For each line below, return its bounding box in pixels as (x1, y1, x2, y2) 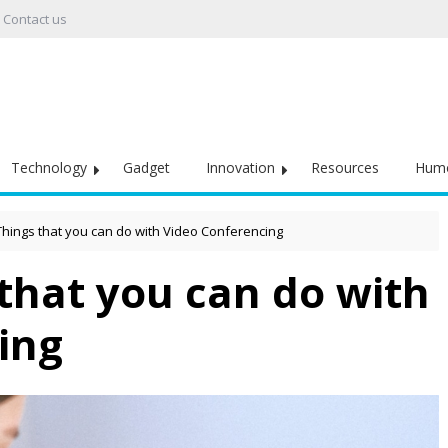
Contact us (3, 10, 67, 28)
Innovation (206, 158, 275, 177)
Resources (311, 158, 379, 177)
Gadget (123, 158, 170, 177)
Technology (11, 158, 87, 177)
